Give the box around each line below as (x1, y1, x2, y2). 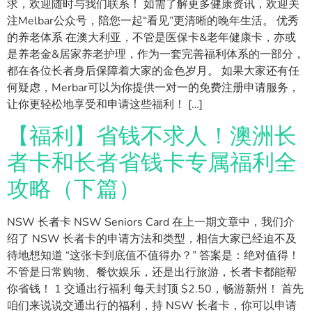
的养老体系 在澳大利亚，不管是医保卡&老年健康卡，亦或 (7, 30, 296, 46)
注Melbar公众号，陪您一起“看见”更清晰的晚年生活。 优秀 (7, 13, 299, 29)
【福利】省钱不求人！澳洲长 (7, 120, 297, 151)
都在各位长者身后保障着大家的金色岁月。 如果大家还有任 (7, 63, 299, 79)
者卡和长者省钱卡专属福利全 (7, 147, 297, 178)
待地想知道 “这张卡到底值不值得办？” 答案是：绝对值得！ (7, 247, 299, 263)
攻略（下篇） (7, 173, 141, 204)
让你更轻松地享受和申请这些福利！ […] (7, 97, 203, 113)
